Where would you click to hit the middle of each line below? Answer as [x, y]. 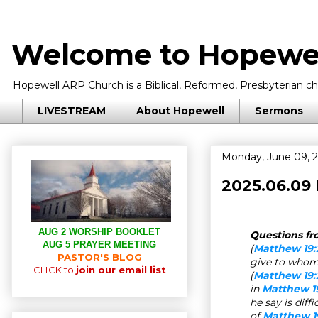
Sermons [279, 111]
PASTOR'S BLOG [99, 257]
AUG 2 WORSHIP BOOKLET [99, 231]
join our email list [121, 269]
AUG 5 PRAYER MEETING [99, 244]
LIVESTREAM [72, 111]
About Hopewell [180, 111]
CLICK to [54, 269]
